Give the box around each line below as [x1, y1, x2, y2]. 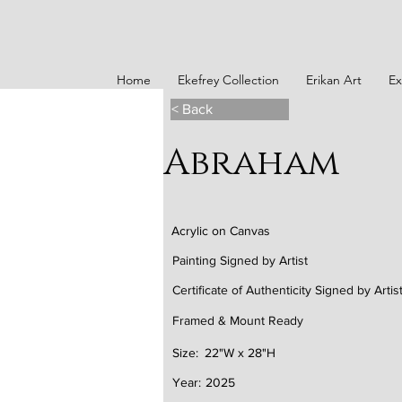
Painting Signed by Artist [172, 253, 308, 267]
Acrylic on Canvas [171, 223, 270, 238]
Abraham [163, 139, 339, 188]
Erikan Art [306, 72, 362, 88]
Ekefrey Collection [178, 72, 279, 88]
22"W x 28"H [205, 345, 275, 360]
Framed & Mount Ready [172, 313, 303, 328]
